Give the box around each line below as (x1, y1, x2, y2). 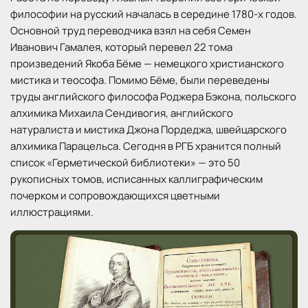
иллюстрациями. (10, 204, 93, 219)
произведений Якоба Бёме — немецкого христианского (10, 56, 284, 71)
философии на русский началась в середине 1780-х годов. (10, 6, 297, 21)
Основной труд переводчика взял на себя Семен (10, 23, 251, 38)
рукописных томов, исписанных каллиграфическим (10, 171, 263, 186)
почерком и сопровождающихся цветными (10, 188, 220, 203)
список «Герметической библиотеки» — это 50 (10, 155, 240, 170)
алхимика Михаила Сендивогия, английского (10, 105, 233, 120)
